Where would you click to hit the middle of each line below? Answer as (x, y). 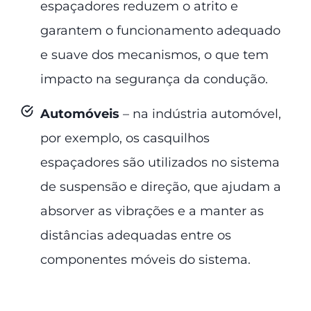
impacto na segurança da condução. (154, 79)
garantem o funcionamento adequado (160, 30)
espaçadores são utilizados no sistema (160, 162)
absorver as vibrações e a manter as (152, 211)
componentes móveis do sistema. (145, 259)
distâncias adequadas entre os (136, 235)
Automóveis (82, 114)
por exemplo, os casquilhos (125, 138)
